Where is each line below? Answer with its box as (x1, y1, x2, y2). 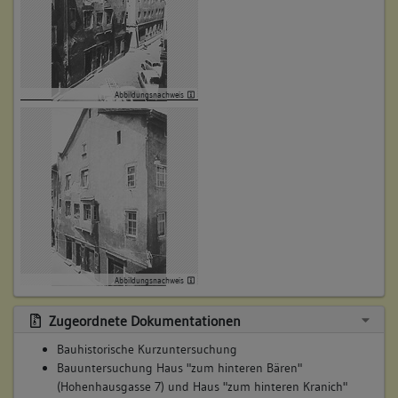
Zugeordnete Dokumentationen (44, 312, 241, 330)
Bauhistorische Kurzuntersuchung (57, 341, 237, 358)
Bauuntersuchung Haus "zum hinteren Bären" (57, 360, 302, 377)
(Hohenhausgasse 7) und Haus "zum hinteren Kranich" (57, 378, 347, 395)
